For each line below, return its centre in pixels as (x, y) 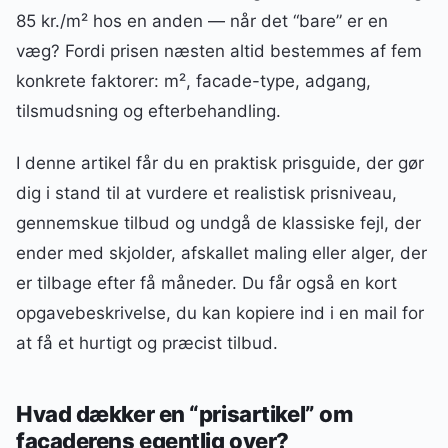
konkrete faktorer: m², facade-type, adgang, (193, 81)
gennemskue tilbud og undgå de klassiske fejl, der (218, 223)
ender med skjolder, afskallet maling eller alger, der (221, 253)
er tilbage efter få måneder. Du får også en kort (206, 283)
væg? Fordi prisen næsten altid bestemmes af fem (219, 51)
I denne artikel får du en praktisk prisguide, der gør (220, 163)
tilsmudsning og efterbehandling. (148, 111)
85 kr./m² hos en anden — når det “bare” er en (202, 21)
